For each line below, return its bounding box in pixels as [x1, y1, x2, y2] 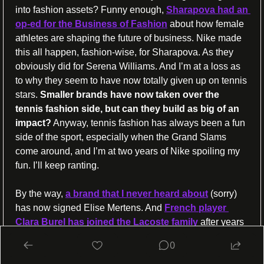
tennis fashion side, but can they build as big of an [15, 103, 239, 114]
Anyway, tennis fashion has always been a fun [51, 117, 245, 128]
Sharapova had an [166, 4, 248, 15]
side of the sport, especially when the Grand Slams [15, 131, 226, 142]
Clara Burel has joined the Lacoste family [15, 216, 198, 227]
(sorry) [208, 188, 237, 199]
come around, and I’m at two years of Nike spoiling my [15, 146, 240, 156]
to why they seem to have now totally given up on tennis [15, 75, 247, 85]
